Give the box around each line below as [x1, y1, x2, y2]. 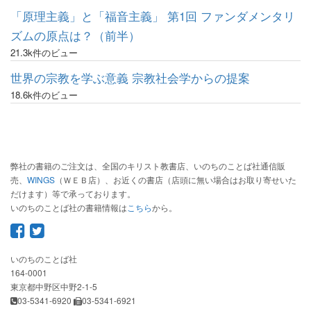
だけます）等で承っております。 [10, 187, 135, 199]
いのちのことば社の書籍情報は [10, 201, 127, 213]
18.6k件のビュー [10, 87, 78, 101]
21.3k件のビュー [10, 45, 78, 59]
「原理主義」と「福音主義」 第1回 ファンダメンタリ [10, 7, 295, 24]
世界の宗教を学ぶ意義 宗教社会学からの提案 [10, 69, 250, 86]
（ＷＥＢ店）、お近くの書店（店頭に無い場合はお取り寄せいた [55, 173, 296, 185]
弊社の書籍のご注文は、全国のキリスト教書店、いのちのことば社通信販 [10, 159, 285, 171]
